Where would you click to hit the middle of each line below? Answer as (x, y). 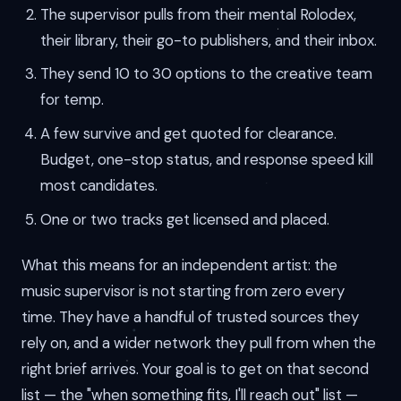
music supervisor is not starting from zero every (183, 290)
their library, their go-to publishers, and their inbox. (208, 40)
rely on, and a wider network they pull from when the (199, 342)
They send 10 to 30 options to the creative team (206, 74)
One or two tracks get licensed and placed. (184, 220)
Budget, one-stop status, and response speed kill (206, 160)
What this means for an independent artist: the (179, 264)
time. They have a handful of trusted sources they (190, 316)
